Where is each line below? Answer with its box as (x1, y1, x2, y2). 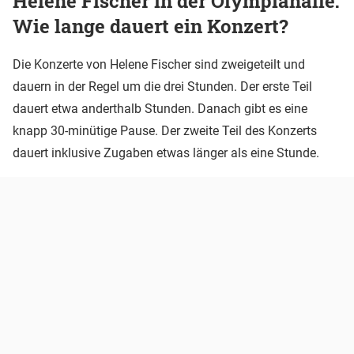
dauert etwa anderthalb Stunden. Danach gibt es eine (13, 101, 307, 117)
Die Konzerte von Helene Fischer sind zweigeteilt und (13, 57, 305, 73)
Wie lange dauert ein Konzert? (13, 13, 288, 39)
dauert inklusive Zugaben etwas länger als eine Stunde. (13, 145, 319, 161)
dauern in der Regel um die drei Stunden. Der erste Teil (13, 79, 312, 95)
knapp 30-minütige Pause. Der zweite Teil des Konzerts (13, 123, 317, 139)
